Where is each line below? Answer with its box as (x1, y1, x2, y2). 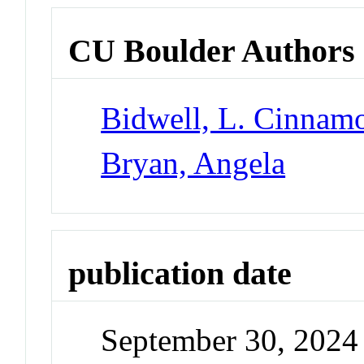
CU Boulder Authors (68, 32, 356, 70)
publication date (68, 254, 292, 292)
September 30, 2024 (101, 323, 359, 358)
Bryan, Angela (101, 145, 286, 180)
